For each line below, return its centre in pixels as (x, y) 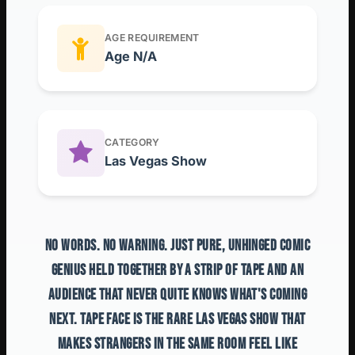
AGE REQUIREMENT (152, 37)
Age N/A (131, 56)
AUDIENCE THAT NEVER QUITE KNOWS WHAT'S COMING (177, 295)
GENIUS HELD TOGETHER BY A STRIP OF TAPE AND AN (177, 270)
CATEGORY (132, 142)
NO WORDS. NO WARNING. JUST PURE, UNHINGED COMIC (177, 246)
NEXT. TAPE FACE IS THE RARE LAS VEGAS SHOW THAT (177, 319)
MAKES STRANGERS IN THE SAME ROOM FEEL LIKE (177, 344)
